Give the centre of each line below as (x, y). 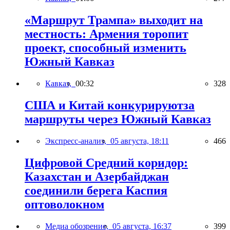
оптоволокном (64, 204)
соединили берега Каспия (96, 190)
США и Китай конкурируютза (110, 105)
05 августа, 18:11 (140, 141)
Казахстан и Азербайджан (97, 176)
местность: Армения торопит (107, 34)
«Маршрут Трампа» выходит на (114, 20)
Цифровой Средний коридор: (106, 162)
